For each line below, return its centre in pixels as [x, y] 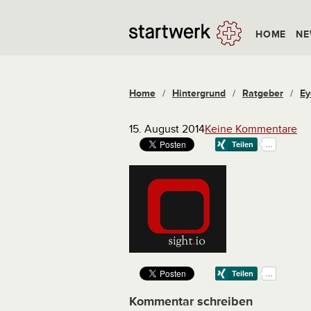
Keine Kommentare [251, 129]
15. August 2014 [167, 129]
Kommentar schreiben [191, 301]
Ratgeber [263, 93]
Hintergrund [199, 93]
